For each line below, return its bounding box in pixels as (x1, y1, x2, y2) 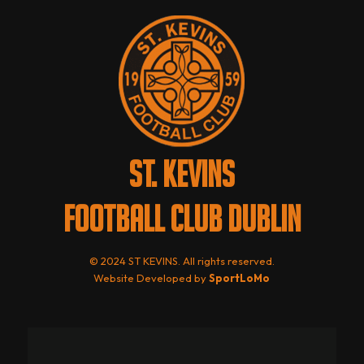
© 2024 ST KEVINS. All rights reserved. (89, 254, 275, 268)
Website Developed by (93, 271, 210, 285)
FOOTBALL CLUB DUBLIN (63, 198, 301, 240)
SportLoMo (209, 271, 271, 285)
